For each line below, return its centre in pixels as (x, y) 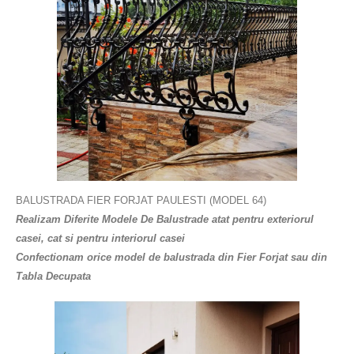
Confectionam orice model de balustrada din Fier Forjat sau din (171, 258)
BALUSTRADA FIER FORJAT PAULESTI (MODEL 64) (141, 201)
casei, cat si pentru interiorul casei (100, 239)
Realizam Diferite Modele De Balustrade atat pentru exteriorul (165, 220)
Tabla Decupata (53, 277)
